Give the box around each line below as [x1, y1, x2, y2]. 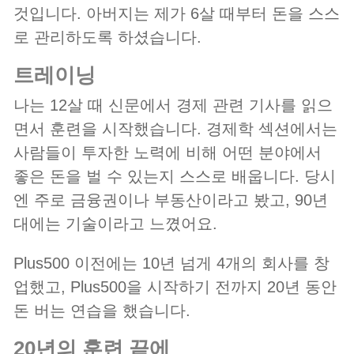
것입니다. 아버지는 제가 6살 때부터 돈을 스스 [13, 5, 340, 23]
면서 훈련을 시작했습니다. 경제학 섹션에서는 [13, 120, 337, 138]
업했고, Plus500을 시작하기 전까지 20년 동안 [13, 278, 337, 296]
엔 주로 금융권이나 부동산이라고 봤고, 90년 [13, 191, 328, 209]
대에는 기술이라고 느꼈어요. [13, 215, 217, 233]
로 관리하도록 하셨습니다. [13, 28, 201, 47]
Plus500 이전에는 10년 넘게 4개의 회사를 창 [13, 254, 330, 273]
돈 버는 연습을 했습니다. [13, 302, 190, 320]
